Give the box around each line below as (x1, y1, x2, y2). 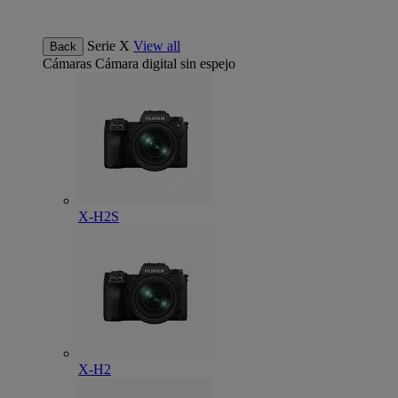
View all (133, 38, 180, 53)
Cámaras (43, 56, 92, 71)
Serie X (87, 38, 130, 53)
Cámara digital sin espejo (95, 56, 235, 71)
